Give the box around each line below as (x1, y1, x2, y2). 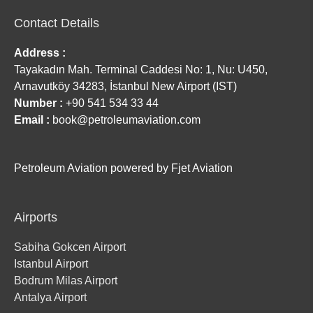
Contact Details (14, 16, 99, 31)
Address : (14, 47, 66, 59)
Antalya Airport (14, 291, 87, 303)
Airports (14, 210, 57, 224)
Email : (14, 114, 50, 126)
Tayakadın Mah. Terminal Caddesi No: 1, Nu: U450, (14, 64, 268, 76)
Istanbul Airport (14, 257, 88, 270)
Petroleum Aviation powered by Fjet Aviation (14, 161, 233, 174)
